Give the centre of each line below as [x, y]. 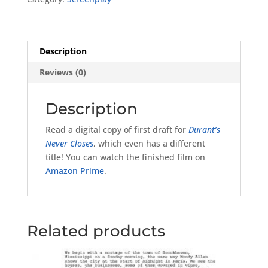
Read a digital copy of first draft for [117, 130]
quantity [43, 21]
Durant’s [204, 130]
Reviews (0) [63, 72]
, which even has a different [149, 144]
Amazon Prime [74, 171]
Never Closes [69, 144]
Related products [96, 231]
